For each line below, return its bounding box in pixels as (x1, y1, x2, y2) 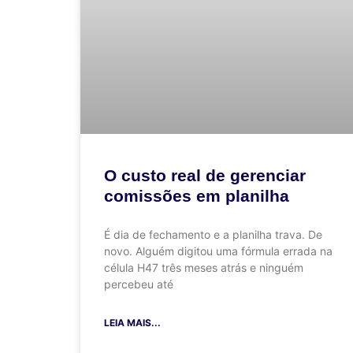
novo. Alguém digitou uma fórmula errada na (104, 244, 333, 258)
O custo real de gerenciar (104, 166, 306, 185)
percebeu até (104, 277, 173, 292)
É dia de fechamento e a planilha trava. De (104, 228, 322, 242)
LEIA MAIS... (104, 317, 161, 329)
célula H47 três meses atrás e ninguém (104, 261, 303, 275)
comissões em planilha (104, 187, 289, 206)
